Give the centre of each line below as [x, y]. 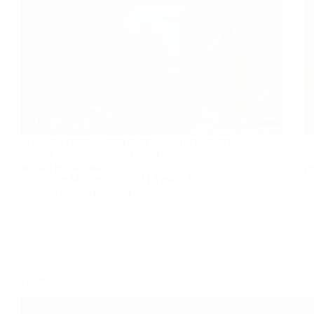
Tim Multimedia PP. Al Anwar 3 [120, 179]
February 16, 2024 [90, 192]
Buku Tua [43, 280]
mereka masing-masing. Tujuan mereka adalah [123, 154]
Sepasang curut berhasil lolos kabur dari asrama [126, 142]
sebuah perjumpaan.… [71, 167]
